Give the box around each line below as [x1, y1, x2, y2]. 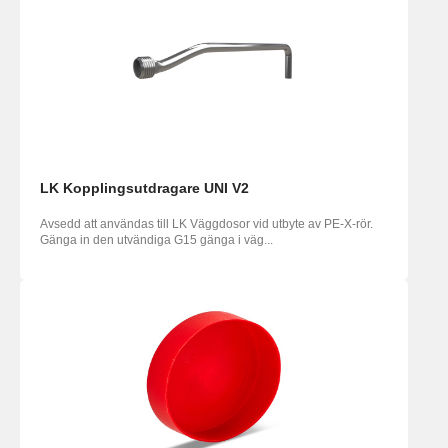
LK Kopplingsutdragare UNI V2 [40, 180, 249, 197]
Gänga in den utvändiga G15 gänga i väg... [40, 233, 273, 248]
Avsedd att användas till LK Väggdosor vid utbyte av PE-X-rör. [40, 217, 373, 232]
